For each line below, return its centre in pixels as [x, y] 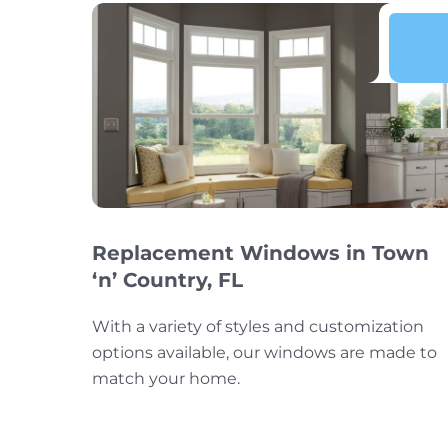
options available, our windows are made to [264, 352]
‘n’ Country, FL [167, 279]
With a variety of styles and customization [258, 326]
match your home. [166, 378]
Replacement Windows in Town [260, 252]
